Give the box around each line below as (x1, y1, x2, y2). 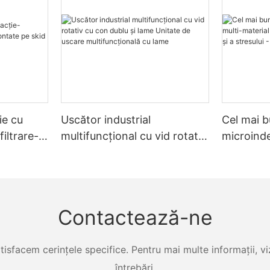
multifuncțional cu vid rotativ (61, 129, 207, 142)
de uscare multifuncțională (61, 162, 196, 175)
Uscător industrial (61, 113, 151, 126)
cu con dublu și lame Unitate (61, 145, 205, 159)
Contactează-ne (57, 205, 213, 230)
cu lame (61, 178, 101, 191)
